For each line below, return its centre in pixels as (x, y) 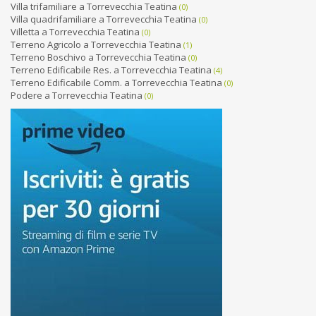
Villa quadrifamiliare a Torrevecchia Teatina (104, 19)
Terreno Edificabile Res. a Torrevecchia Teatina (111, 70)
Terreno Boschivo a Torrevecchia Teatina (98, 57)
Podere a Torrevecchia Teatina (77, 95)
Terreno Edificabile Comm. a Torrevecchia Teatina (116, 83)
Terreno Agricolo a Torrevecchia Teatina (96, 44)
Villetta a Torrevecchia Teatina (75, 32)
